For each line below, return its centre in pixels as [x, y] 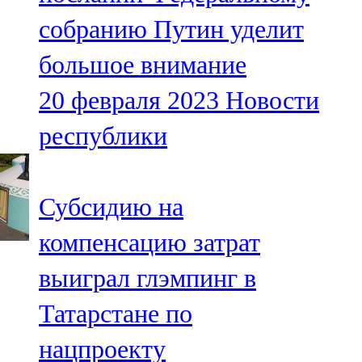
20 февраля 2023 [129, 101]
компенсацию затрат [149, 243]
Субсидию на [111, 207]
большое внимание [143, 65]
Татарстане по [116, 314]
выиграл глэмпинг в [147, 278]
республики [103, 136]
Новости [272, 101]
